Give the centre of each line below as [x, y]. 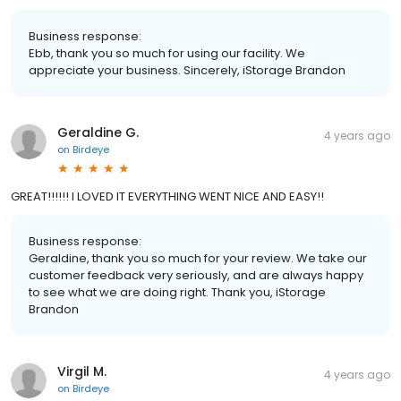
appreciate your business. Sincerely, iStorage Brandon [187, 70]
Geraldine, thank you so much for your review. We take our [198, 258]
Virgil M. [82, 371]
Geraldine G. [98, 132]
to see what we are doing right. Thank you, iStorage [177, 292]
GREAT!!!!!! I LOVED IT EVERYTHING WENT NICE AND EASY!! [167, 196]
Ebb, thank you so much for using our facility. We [167, 53]
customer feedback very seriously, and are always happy [196, 275]
